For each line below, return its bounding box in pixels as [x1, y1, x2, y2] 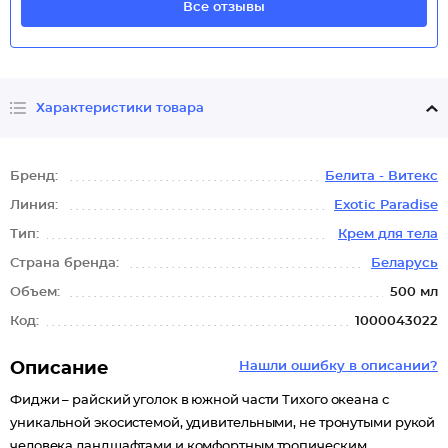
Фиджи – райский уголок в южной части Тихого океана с [10, 394, 389, 407]
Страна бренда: [10, 257, 123, 270]
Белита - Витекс [325, 170, 438, 183]
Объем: [10, 286, 64, 299]
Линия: [10, 199, 62, 212]
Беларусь [371, 257, 438, 270]
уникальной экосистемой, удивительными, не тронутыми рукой [10, 417, 436, 430]
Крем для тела [338, 228, 438, 241]
